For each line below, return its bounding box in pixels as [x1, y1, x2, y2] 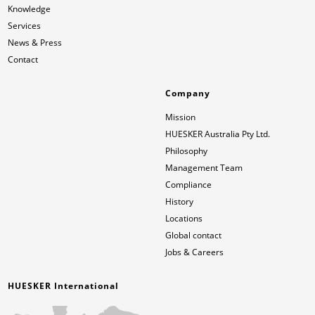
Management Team [165, 162, 243, 174]
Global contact [165, 229, 222, 241]
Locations [165, 212, 203, 224]
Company [165, 87, 211, 99]
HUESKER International [8, 280, 120, 292]
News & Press [8, 37, 63, 49]
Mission [165, 111, 196, 123]
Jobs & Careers [165, 246, 224, 258]
